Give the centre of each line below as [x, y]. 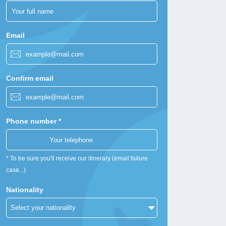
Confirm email [30, 78]
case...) [16, 170]
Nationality [25, 190]
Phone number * [34, 121]
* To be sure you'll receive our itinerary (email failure [77, 158]
